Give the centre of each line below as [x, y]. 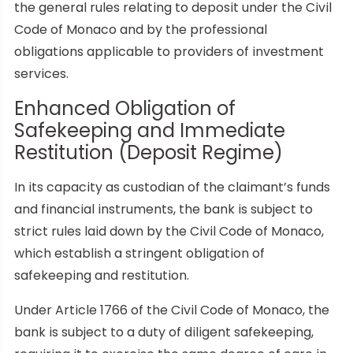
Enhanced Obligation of [125, 108]
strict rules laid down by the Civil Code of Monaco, [169, 231]
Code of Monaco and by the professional [141, 29]
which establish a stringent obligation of [139, 253]
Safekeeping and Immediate [150, 130]
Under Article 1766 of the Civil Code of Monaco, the [172, 310]
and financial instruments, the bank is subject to [163, 209]
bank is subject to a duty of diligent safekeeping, [164, 332]
